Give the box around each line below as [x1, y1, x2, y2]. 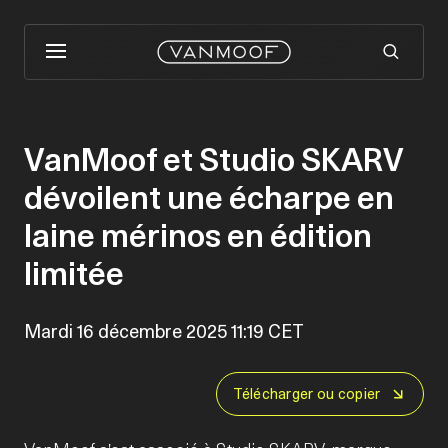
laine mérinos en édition [24, 213, 372, 258]
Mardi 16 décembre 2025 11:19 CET [24, 319, 304, 344]
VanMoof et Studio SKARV [24, 137, 403, 182]
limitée [24, 251, 124, 296]
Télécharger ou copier [233, 384, 381, 404]
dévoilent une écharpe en [24, 175, 394, 220]
